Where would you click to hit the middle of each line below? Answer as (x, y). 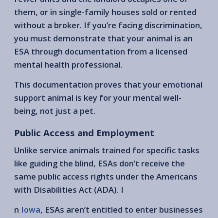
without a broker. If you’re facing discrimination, (108, 25)
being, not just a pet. (55, 111)
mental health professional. (68, 65)
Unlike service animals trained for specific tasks (107, 150)
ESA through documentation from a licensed (101, 52)
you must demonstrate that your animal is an (103, 38)
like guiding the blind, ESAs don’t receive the (100, 163)
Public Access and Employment (84, 133)
